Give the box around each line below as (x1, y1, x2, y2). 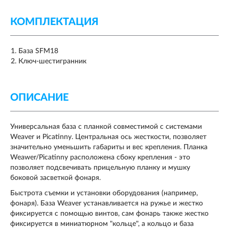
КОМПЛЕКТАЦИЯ (10, 17, 99, 28)
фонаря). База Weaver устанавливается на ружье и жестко (10, 200, 203, 208)
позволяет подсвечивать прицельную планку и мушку (10, 164, 190, 172)
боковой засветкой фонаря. (10, 174, 101, 182)
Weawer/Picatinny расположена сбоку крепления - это (10, 154, 190, 162)
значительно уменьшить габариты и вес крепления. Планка (10, 144, 208, 151)
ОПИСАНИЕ (10, 93, 68, 103)
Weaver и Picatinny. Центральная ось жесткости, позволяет (10, 133, 207, 141)
